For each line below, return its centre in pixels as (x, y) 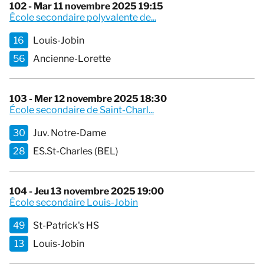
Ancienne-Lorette (72, 59)
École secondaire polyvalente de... (83, 18)
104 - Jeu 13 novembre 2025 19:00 (87, 192)
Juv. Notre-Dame (70, 133)
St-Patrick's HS (66, 226)
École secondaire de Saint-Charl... (82, 110)
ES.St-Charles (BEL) (76, 151)
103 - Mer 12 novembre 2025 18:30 (88, 99)
